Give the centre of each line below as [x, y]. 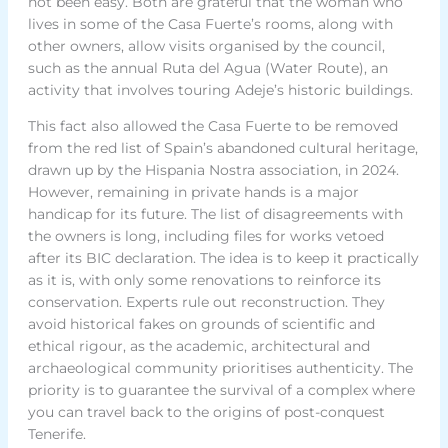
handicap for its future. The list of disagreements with [215, 213]
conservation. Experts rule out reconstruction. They [206, 301]
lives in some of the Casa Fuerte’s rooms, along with [210, 23]
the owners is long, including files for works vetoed [205, 235]
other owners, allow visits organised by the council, [206, 45]
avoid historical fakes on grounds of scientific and [201, 323]
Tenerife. [56, 433]
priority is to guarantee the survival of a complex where [221, 389]
